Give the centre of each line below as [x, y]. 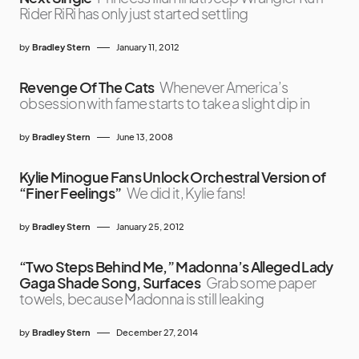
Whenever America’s [224, 87]
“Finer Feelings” [71, 193]
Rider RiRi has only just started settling [134, 14]
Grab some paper [261, 283]
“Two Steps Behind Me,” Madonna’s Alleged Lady [176, 267]
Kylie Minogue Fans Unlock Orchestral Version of [173, 177]
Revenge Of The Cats [87, 87]
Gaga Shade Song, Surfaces [110, 283]
